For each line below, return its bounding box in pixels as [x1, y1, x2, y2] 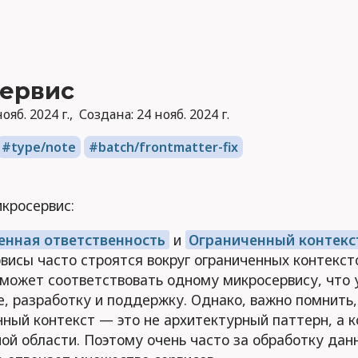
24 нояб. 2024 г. [137, 105, 229, 123]
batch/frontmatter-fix [97, 138, 238, 156]
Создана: [79, 105, 137, 123]
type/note [10, 138, 76, 156]
